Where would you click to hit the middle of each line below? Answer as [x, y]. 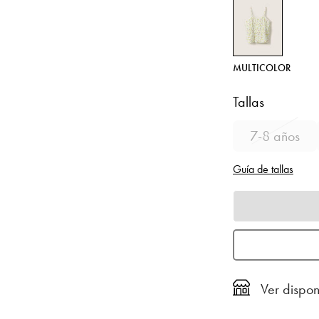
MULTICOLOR [261, 68]
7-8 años [274, 136]
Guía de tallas [263, 169]
